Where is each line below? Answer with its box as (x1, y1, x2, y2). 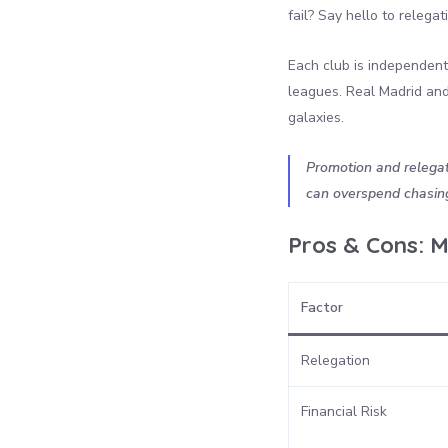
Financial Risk (301, 401, 387, 421)
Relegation (301, 350, 370, 370)
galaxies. (288, 107, 344, 127)
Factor (301, 297, 343, 317)
